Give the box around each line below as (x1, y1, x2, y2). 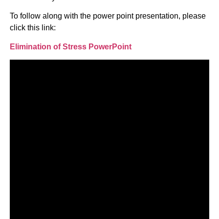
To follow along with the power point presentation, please (10, 12, 206, 21)
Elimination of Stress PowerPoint (10, 42, 131, 51)
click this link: (10, 23, 56, 32)
